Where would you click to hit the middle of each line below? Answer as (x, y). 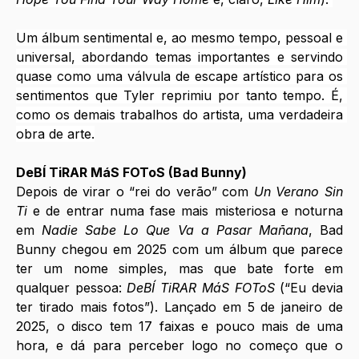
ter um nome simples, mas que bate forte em (179, 269)
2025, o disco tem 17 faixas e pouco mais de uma (179, 327)
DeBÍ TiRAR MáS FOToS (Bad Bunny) (131, 173)
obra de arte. (55, 134)
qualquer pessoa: (72, 288)
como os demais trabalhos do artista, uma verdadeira (179, 115)
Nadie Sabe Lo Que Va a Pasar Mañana (175, 230)
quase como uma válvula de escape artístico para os (179, 77)
